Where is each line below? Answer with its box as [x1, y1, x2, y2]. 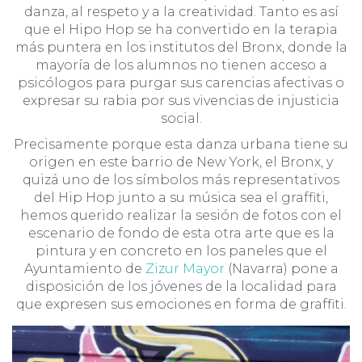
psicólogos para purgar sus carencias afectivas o [18, 74, 344, 90]
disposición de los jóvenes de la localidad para [25, 278, 337, 294]
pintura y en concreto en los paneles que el [35, 242, 327, 259]
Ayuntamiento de [23, 260, 145, 276]
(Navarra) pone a [224, 260, 339, 276]
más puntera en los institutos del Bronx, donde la [15, 39, 347, 55]
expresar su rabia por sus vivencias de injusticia [23, 92, 339, 108]
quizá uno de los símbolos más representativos [23, 171, 339, 187]
